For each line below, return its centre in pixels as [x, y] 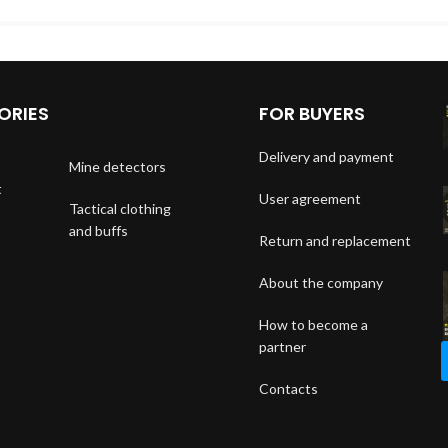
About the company [321, 282]
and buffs [98, 230]
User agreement [310, 198]
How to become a [313, 324]
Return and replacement [335, 240]
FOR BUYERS [312, 113]
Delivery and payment [326, 156]
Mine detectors [117, 166]
